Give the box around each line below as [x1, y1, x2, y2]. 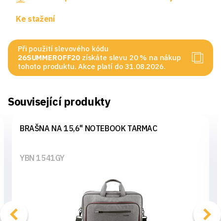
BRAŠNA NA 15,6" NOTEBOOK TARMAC [20, 123, 157, 133]
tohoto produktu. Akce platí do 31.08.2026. [18, 61, 166, 71]
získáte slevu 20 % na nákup [81, 52, 181, 62]
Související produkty [8, 94, 110, 109]
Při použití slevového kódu [18, 43, 109, 53]
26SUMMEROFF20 [18, 52, 82, 62]
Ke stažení [16, 13, 55, 24]
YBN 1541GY [20, 152, 65, 163]
